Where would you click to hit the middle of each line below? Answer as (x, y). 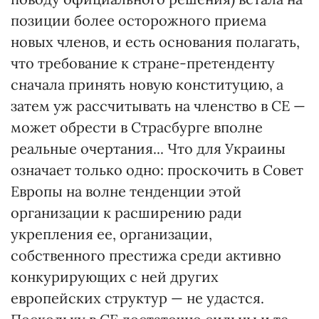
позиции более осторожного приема (138, 20)
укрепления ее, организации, (111, 234)
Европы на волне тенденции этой (126, 191)
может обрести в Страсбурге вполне (137, 127)
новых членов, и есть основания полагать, (155, 42)
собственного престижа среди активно (146, 255)
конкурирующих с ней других (115, 277)
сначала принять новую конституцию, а (147, 84)
